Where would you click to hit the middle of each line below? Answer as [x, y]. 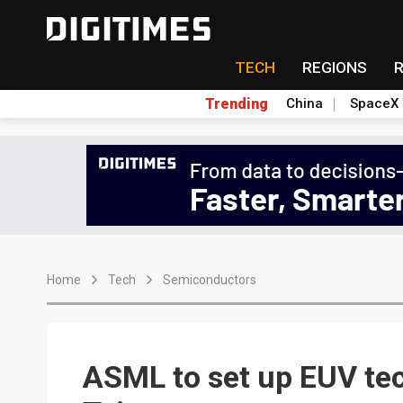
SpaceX [374, 103]
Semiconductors [210, 280]
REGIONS [334, 67]
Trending [236, 103]
